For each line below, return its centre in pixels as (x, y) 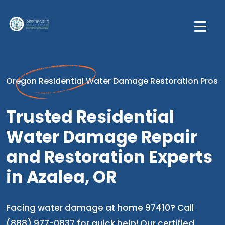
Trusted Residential (90, 117)
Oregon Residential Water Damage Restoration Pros (112, 81)
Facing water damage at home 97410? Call (100, 208)
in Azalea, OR (61, 177)
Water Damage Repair (102, 137)
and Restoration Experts (109, 157)
